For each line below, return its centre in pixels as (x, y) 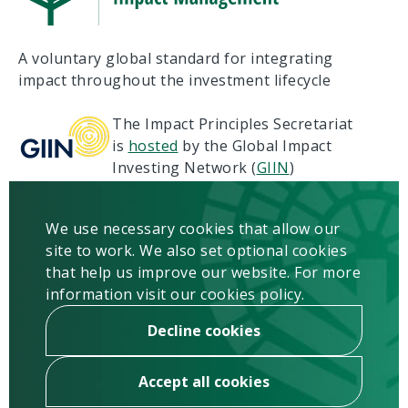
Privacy (44, 211)
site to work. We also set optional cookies (196, 250)
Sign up (255, 325)
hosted (153, 145)
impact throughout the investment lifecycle (174, 80)
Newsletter (57, 316)
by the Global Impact (255, 145)
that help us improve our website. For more (203, 272)
